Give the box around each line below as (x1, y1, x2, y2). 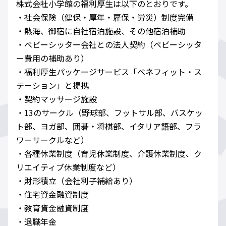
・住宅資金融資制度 (16, 188, 89, 201)
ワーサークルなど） (16, 134, 89, 146)
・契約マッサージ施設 (16, 93, 97, 105)
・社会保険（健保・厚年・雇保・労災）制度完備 (16, 11, 194, 24)
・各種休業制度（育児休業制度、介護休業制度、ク (16, 147, 202, 160)
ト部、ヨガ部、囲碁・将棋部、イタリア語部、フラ (16, 120, 201, 133)
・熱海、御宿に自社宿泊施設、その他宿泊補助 (16, 25, 186, 37)
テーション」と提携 (16, 79, 89, 92)
